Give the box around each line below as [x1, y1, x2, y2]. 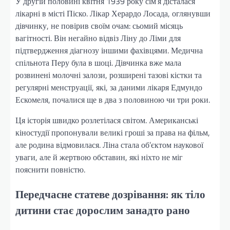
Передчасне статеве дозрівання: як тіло [15, 185, 205, 202]
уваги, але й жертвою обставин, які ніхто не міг [15, 151, 183, 164]
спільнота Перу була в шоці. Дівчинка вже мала [15, 56, 181, 69]
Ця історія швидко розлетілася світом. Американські [15, 114, 198, 127]
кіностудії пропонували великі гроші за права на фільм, [15, 126, 210, 139]
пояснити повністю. [15, 163, 85, 176]
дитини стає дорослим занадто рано [15, 201, 190, 218]
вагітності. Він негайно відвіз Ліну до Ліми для [15, 32, 181, 45]
